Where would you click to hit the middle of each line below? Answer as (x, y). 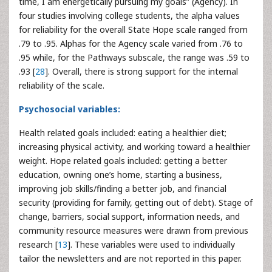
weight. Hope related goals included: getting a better (123, 160)
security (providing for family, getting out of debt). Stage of (136, 202)
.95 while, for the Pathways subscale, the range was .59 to (134, 57)
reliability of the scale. (62, 85)
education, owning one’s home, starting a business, (121, 174)
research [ (38, 244)
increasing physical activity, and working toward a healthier (134, 146)
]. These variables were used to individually (151, 244)
